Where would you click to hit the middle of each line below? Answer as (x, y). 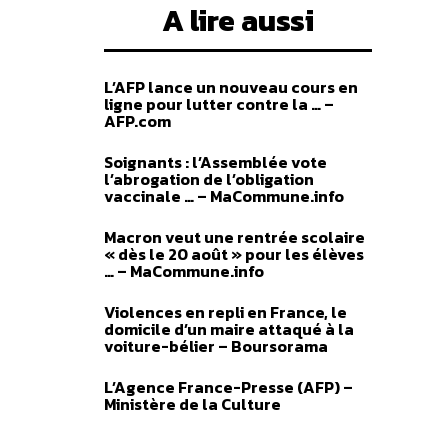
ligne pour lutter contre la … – (219, 104)
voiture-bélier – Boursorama (216, 346)
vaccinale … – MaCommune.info (224, 196)
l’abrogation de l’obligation (209, 179)
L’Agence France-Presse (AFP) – (228, 387)
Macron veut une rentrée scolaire (234, 237)
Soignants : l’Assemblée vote (215, 162)
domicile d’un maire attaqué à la (229, 329)
